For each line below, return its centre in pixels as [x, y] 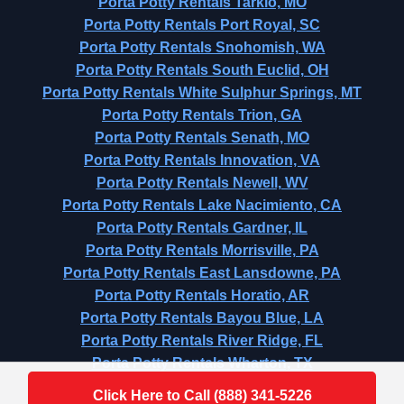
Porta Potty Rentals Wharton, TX [202, 363]
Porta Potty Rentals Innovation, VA [202, 160]
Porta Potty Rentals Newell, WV [202, 183]
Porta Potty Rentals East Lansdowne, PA [202, 273]
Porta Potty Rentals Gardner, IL [202, 228]
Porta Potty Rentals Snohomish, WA [202, 47]
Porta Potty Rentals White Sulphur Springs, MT [202, 92]
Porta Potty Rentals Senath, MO [202, 138]
